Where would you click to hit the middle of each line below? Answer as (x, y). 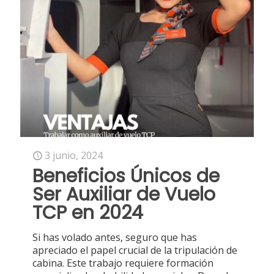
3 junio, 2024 (74, 156)
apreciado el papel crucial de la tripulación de (135, 250)
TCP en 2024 (88, 213)
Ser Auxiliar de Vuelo (124, 195)
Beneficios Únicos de (126, 176)
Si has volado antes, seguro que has (115, 238)
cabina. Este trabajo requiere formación (123, 263)
